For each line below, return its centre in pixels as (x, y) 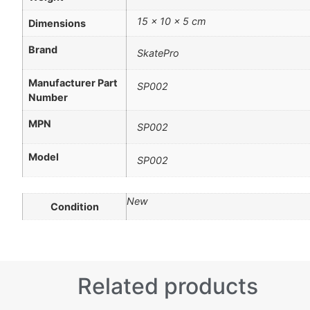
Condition (74, 207)
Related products (168, 286)
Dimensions (57, 24)
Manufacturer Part (73, 83)
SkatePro (158, 53)
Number (48, 98)
